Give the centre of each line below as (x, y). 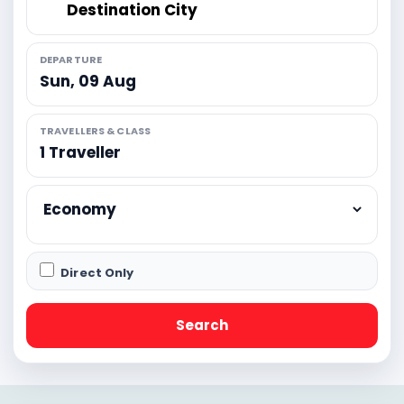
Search (202, 325)
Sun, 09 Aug (88, 82)
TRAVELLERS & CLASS (95, 130)
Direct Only (96, 272)
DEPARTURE (71, 59)
